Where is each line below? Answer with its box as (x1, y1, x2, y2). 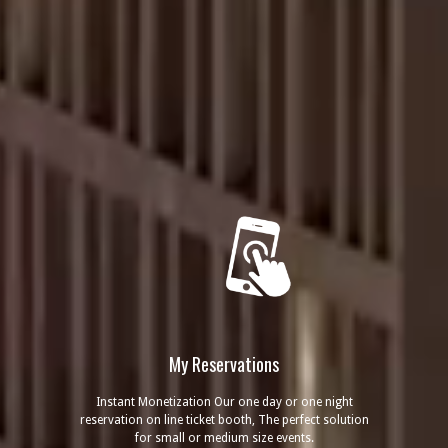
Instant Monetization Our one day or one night (95, 395, 353, 409)
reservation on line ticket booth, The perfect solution (79, 413, 369, 427)
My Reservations (169, 351, 279, 377)
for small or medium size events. (134, 431, 314, 445)
